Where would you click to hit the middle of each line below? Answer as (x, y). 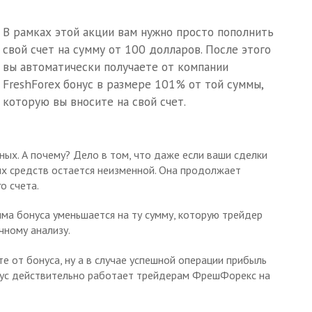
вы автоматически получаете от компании (116, 66)
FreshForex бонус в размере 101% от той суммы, (133, 84)
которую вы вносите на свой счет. (94, 101)
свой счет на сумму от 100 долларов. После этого (137, 49)
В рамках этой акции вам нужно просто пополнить (138, 31)
